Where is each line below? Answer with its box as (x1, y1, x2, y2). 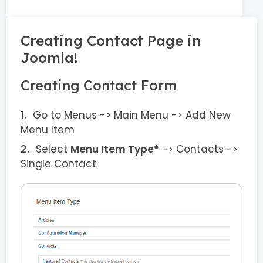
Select (36, 142, 70, 156)
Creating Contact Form (21, 77, 177, 94)
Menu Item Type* (70, 142, 159, 156)
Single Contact (21, 157, 96, 171)
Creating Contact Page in (21, 31, 201, 49)
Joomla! (21, 48, 77, 66)
